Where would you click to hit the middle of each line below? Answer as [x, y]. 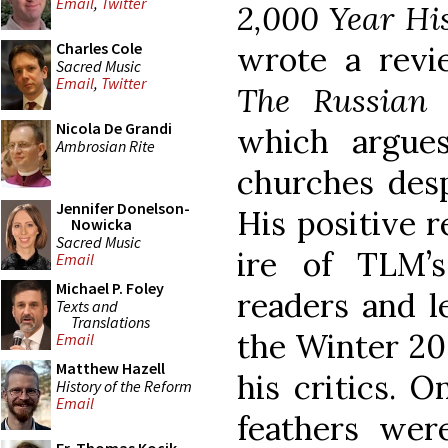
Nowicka [101, 224]
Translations [110, 321]
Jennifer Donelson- [123, 208]
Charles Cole [99, 48]
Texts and [87, 305]
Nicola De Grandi [114, 128]
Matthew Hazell [110, 368]
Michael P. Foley [110, 288]
